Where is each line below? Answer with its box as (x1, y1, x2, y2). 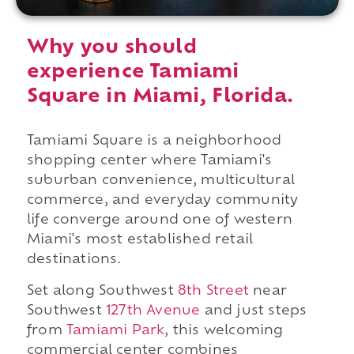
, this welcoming (164, 324, 284, 337)
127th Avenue (105, 304, 201, 318)
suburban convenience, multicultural (26, 175, 295, 188)
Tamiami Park (66, 324, 165, 337)
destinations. (26, 254, 122, 267)
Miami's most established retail (26, 234, 254, 247)
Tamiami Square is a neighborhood (26, 135, 282, 149)
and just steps (200, 304, 307, 318)
